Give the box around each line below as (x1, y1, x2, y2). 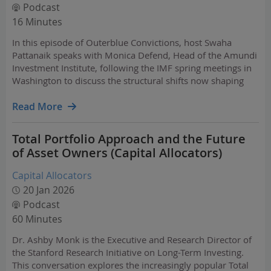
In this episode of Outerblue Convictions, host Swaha (12, 36, 232, 48)
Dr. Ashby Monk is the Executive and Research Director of (12, 233, 252, 246)
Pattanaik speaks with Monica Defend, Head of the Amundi (12, 49, 257, 61)
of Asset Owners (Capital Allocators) (12, 145, 222, 161)
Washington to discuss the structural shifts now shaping (12, 74, 244, 87)
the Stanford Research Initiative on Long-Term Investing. (12, 246, 244, 258)
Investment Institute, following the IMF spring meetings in (12, 62, 252, 74)
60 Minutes (12, 212, 62, 226)
